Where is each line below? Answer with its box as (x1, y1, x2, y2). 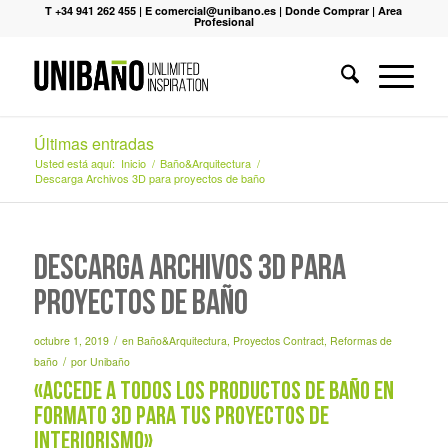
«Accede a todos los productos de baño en (33, 380, 394, 405)
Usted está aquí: (34, 155, 115, 171)
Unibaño (89, 354, 130, 369)
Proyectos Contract (232, 333, 324, 348)
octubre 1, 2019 (33, 333, 109, 348)
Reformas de (329, 333, 392, 348)
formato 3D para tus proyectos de (33, 405, 329, 430)
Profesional (193, 14, 254, 29)
